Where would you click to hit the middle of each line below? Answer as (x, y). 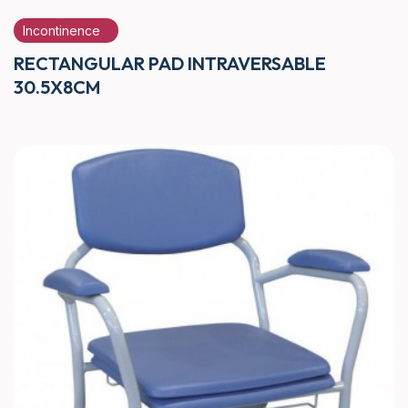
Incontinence (61, 30)
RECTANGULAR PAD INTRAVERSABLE (170, 63)
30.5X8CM (57, 87)
